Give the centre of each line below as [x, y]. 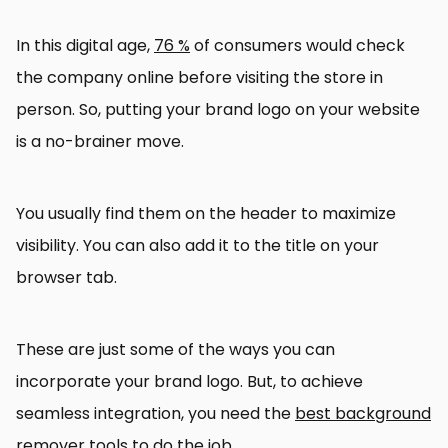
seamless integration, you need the [155, 414]
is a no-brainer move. [100, 142]
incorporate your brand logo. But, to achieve [189, 382]
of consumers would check [297, 46]
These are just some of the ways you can [175, 350]
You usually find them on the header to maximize [206, 214]
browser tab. [66, 278]
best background [363, 414]
